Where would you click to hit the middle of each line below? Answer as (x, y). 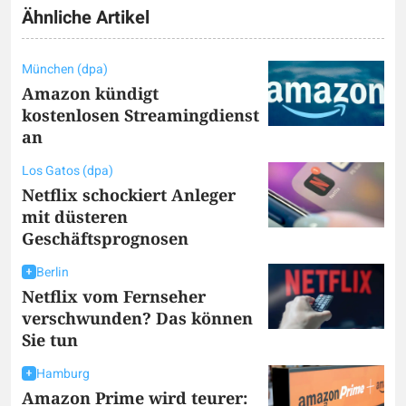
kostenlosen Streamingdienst (140, 115)
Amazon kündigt (90, 93)
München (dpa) (65, 69)
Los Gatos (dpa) (68, 170)
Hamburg (63, 373)
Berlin (53, 272)
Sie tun (52, 339)
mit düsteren (75, 216)
